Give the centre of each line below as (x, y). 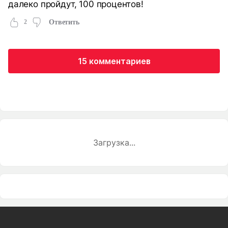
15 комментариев (114, 61)
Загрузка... (114, 142)
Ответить (64, 22)
